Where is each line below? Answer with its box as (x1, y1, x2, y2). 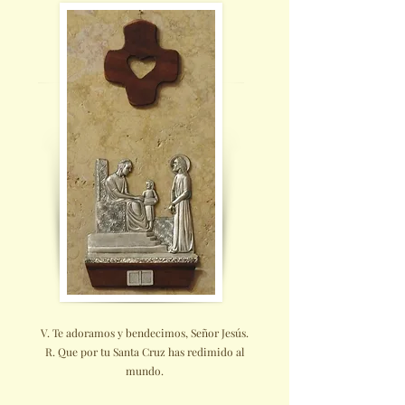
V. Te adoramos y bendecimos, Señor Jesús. (40, 325, 249, 340)
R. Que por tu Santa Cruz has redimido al (44, 344, 244, 359)
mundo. (125, 363, 164, 378)
